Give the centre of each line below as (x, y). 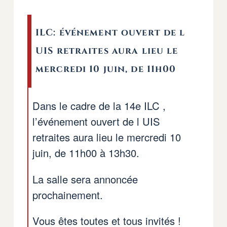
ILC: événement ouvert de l (110, 33)
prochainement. (68, 195)
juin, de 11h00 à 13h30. (86, 153)
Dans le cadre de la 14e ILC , (99, 106)
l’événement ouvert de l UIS (96, 122)
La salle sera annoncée (85, 179)
